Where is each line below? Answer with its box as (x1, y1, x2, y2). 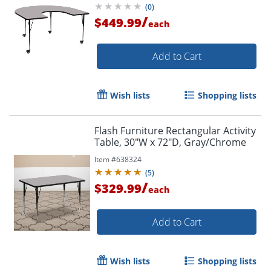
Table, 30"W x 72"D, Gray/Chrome (94, 135, 246, 149)
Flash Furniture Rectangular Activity (94, 123, 256, 137)
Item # (94, 154, 116, 165)
